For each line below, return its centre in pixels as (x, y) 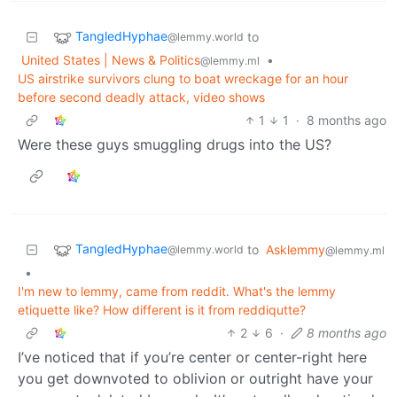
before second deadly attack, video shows (141, 97)
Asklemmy (296, 249)
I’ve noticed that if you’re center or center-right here (192, 357)
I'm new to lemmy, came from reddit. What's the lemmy (177, 291)
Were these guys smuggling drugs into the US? (175, 144)
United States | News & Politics (111, 59)
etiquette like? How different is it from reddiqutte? (162, 309)
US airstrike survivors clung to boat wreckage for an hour (183, 78)
